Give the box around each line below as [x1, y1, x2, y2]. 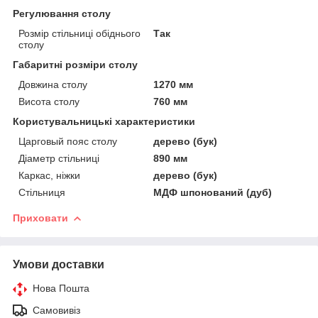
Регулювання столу [13, 7, 111, 19]
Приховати [13, 212, 68, 224]
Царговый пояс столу [18, 135, 117, 147]
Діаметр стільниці [18, 152, 99, 164]
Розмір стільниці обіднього [18, 27, 141, 39]
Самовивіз [33, 304, 80, 316]
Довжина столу [18, 78, 87, 90]
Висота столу [18, 95, 79, 107]
